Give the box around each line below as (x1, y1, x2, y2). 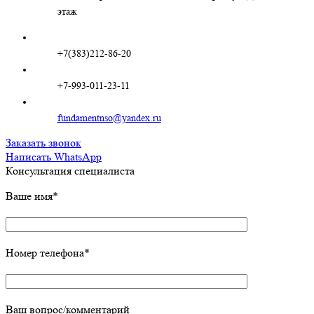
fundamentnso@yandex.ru (57, 112, 161, 124)
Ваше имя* (6, 189, 58, 203)
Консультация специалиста (6, 164, 135, 178)
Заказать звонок (6, 136, 81, 150)
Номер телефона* (6, 246, 90, 260)
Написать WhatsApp (6, 150, 102, 164)
